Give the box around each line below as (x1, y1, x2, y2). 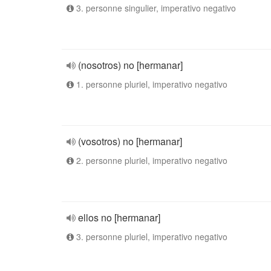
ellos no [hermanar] (78, 211, 160, 224)
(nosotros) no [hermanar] (78, 58, 183, 72)
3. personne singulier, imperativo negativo (74, 2, 236, 14)
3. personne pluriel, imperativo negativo (74, 230, 227, 243)
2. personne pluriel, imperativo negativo (74, 154, 227, 166)
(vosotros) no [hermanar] (78, 134, 182, 148)
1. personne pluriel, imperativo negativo (74, 78, 227, 90)
